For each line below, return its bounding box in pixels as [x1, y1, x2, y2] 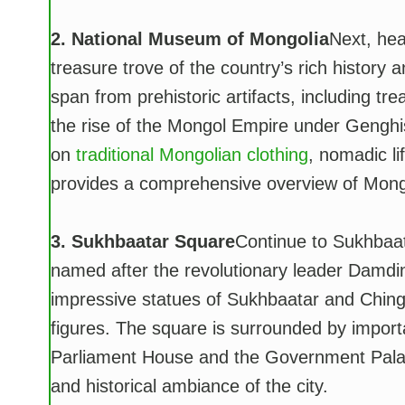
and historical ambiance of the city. [50, 376, 328, 397]
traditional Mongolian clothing [75, 145, 308, 165]
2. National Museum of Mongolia [50, 29, 329, 50]
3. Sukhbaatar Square [50, 231, 235, 252]
